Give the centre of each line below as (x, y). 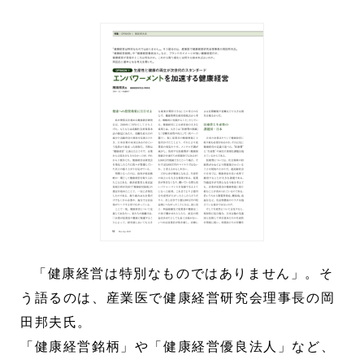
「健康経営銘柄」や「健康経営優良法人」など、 (178, 346)
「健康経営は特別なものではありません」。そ (184, 273)
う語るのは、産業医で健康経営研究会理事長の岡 (178, 297)
